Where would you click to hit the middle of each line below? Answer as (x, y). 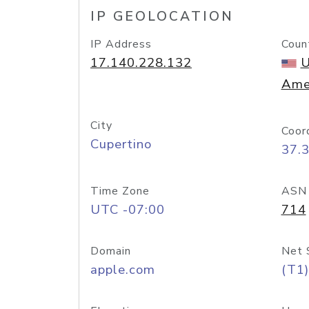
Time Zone (120, 191)
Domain (111, 251)
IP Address (121, 44)
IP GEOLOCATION (162, 17)
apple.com (123, 270)
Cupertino (121, 144)
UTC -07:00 (128, 210)
